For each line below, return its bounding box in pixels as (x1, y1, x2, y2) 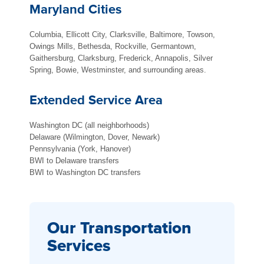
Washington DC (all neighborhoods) (29, 120, 149, 130)
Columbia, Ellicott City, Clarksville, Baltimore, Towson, (29, 29, 215, 39)
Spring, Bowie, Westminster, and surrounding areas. (29, 65, 206, 74)
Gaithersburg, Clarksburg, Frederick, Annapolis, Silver (29, 53, 213, 62)
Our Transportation (47, 218, 192, 239)
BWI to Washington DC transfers (29, 167, 141, 177)
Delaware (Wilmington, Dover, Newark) (29, 132, 160, 141)
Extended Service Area (29, 92, 163, 108)
